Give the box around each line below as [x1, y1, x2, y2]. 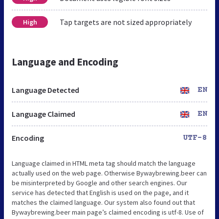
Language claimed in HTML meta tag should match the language [12, 158, 196, 168]
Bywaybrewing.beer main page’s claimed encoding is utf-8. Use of [12, 207, 204, 217]
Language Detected [12, 85, 79, 95]
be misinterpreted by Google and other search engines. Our [12, 178, 187, 187]
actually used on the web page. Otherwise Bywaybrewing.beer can [12, 168, 207, 177]
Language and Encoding [12, 55, 118, 68]
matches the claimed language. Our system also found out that [12, 197, 195, 207]
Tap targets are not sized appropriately [60, 17, 192, 27]
